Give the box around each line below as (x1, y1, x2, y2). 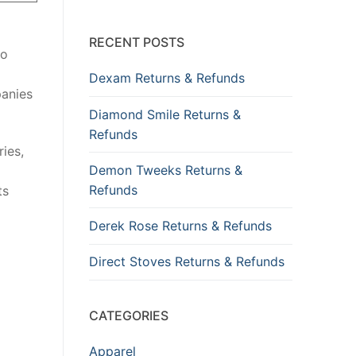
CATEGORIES (89, 307, 168, 323)
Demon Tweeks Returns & (89, 161, 242, 178)
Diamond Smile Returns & (89, 106, 241, 122)
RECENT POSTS (89, 34, 184, 51)
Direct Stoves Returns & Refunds (89, 253, 284, 270)
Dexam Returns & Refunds (89, 70, 245, 87)
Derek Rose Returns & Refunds (89, 218, 272, 234)
